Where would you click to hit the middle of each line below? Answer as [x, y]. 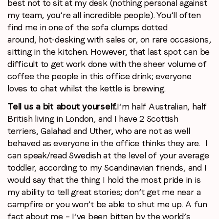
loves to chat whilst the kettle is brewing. [88, 88]
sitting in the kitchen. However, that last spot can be [109, 52]
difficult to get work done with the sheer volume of [107, 64]
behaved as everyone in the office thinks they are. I [108, 143]
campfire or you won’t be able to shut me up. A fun [108, 204]
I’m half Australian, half [162, 107]
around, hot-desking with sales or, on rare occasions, [109, 40]
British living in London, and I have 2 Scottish [93, 119]
